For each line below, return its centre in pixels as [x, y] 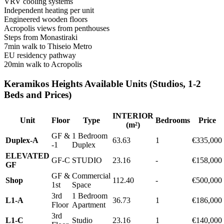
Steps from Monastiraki [41, 37]
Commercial [91, 175]
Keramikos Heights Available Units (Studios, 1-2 [102, 84]
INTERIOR [133, 115]
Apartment [89, 204]
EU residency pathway [40, 55]
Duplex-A [22, 140]
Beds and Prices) [38, 95]
